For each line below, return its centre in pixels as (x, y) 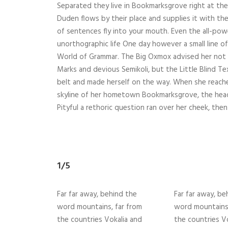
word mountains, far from (99, 207)
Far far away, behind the (97, 195)
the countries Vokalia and (99, 220)
